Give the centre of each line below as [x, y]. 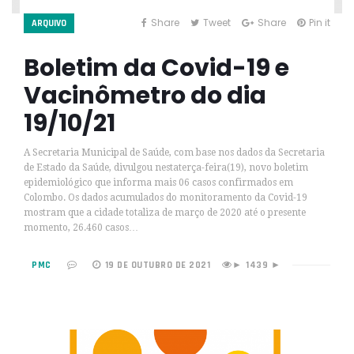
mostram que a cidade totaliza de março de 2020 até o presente [165, 212]
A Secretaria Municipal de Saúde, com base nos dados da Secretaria [174, 152]
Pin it [320, 22]
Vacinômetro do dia [145, 95]
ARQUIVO [49, 23]
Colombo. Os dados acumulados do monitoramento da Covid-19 [166, 197]
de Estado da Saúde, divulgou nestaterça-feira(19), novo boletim [166, 167]
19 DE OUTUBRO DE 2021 [157, 265]
